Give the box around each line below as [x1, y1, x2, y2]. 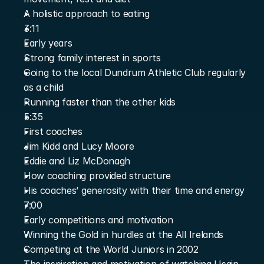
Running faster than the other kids [24, 96, 176, 108]
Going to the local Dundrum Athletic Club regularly [24, 67, 246, 78]
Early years [24, 37, 72, 49]
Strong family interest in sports [24, 52, 161, 64]
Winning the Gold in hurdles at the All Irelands [24, 229, 223, 240]
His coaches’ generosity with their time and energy [24, 184, 245, 196]
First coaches [24, 126, 82, 137]
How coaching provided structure [24, 170, 171, 181]
